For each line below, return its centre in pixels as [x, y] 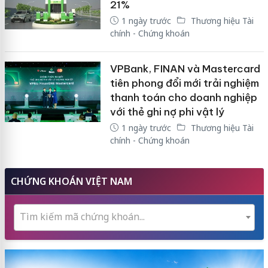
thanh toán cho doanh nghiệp [183, 97]
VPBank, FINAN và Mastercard [185, 68]
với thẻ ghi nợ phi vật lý [167, 112]
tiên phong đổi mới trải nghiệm [184, 83]
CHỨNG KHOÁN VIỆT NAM [71, 181]
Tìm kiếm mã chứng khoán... [82, 216]
